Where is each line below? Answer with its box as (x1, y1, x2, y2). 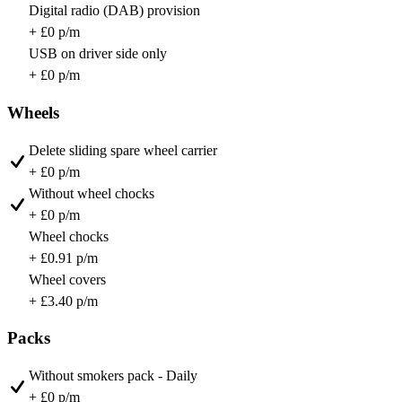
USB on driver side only (29, 46, 167, 62)
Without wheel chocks (29, 185, 154, 201)
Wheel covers (29, 271, 106, 287)
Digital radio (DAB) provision (29, 3, 200, 19)
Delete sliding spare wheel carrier (29, 142, 217, 158)
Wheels (7, 102, 59, 122)
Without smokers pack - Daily (29, 368, 197, 384)
